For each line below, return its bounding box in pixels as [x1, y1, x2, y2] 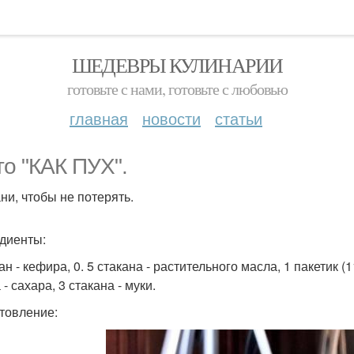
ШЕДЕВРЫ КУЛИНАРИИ [71, 51, 283, 78]
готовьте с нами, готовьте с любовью [66, 78, 288, 100]
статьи [215, 107, 262, 130]
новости [142, 107, 201, 130]
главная [70, 107, 128, 130]
